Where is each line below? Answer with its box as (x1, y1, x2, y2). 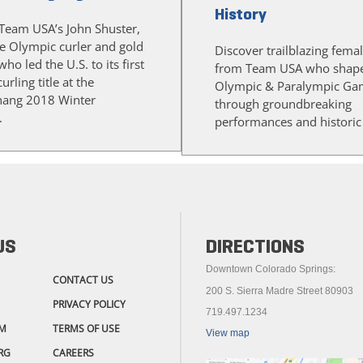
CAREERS (53, 346, 94, 361)
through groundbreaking (215, 96, 352, 113)
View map (206, 327, 250, 340)
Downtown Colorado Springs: (206, 263, 335, 275)
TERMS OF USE (53, 322, 120, 336)
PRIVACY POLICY (53, 297, 126, 312)
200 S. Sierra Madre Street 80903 (206, 284, 353, 297)
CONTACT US (53, 273, 113, 288)
